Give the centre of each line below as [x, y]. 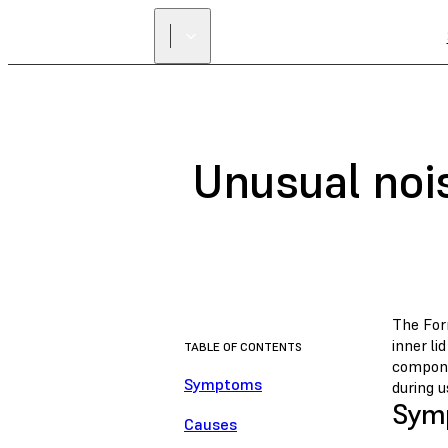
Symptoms [223, 384]
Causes [210, 424]
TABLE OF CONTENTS [243, 347]
